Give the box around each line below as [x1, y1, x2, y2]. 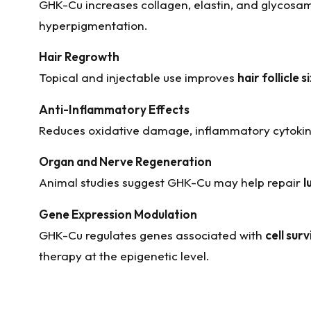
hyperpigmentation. [39, 17, 148, 33]
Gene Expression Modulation [39, 206, 197, 221]
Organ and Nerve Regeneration [39, 154, 212, 169]
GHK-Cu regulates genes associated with [39, 227, 265, 242]
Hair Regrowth [39, 49, 119, 65]
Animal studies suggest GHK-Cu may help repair [39, 175, 303, 190]
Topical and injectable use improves [39, 70, 237, 85]
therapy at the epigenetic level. [39, 248, 210, 263]
